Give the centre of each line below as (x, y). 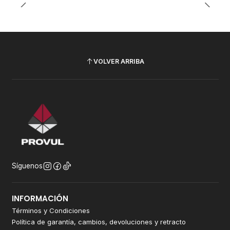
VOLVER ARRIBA (119, 61)
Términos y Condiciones (51, 211)
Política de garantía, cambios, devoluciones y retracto (99, 222)
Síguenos (27, 166)
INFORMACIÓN (40, 198)
